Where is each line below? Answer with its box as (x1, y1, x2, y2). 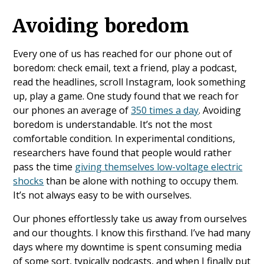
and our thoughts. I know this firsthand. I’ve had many (13, 226, 251, 240)
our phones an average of (13, 104, 131, 117)
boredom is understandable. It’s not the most (13, 118, 213, 131)
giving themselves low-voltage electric (75, 160, 243, 174)
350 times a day (131, 104, 199, 117)
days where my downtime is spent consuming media (13, 240, 242, 254)
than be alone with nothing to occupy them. (44, 174, 239, 188)
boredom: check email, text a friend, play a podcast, (13, 61, 237, 75)
